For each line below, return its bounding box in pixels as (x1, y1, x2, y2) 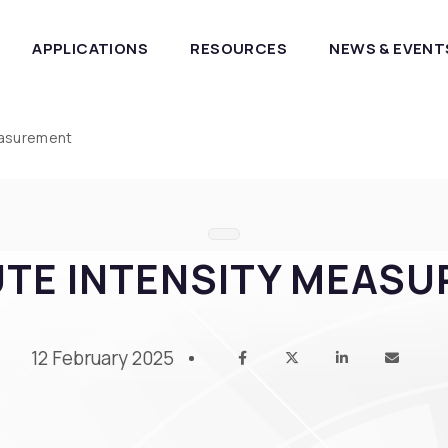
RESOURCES (190, 38, 287, 59)
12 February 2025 (30, 344, 174, 371)
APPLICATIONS (32, 38, 148, 59)
